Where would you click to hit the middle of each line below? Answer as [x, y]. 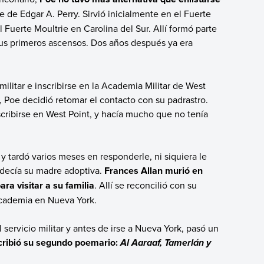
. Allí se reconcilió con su [145, 185]
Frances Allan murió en [153, 170]
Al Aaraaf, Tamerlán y [165, 243]
